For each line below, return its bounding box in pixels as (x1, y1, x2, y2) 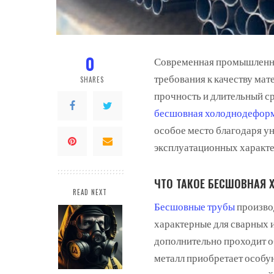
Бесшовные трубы (154, 199, 235, 213)
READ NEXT (72, 187, 108, 198)
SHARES (80, 75, 105, 85)
